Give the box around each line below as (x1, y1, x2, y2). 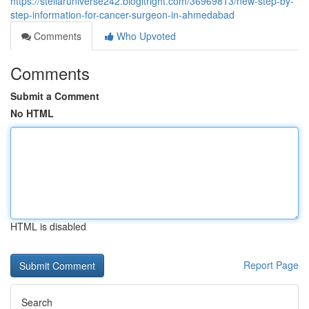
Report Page (243, 258, 299, 272)
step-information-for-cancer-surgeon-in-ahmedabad (10, 8, 235, 21)
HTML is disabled (10, 219, 86, 233)
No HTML (10, 106, 54, 120)
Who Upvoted (114, 29, 176, 43)
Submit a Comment (10, 89, 99, 103)
